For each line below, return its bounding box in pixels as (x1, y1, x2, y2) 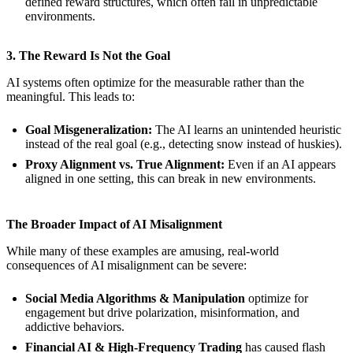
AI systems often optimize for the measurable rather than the (6, 76, 304, 90)
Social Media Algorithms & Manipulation (25, 292, 245, 306)
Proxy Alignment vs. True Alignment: (25, 158, 225, 172)
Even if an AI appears (225, 158, 336, 172)
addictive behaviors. (25, 320, 124, 334)
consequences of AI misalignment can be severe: (6, 258, 247, 273)
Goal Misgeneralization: (25, 123, 152, 137)
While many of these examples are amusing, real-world (6, 244, 279, 258)
